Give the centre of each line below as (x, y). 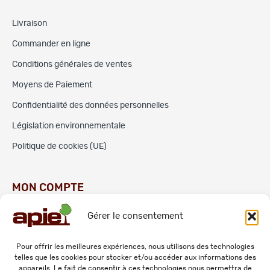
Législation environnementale (69, 126)
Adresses (30, 243)
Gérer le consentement (135, 216)
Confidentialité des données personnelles (90, 105)
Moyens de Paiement (52, 85)
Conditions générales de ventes (72, 64)
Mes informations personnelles (70, 264)
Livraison (30, 23)
